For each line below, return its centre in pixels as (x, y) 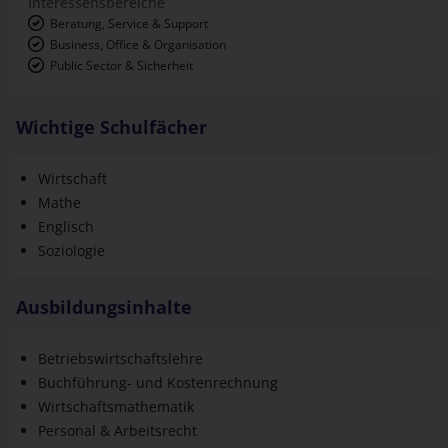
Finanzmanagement (104, 419)
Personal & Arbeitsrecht (117, 395)
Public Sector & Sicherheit (121, 30)
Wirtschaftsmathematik (116, 371)
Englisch (66, 191)
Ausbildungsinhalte (104, 271)
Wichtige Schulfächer (111, 91)
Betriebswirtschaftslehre (120, 323)
